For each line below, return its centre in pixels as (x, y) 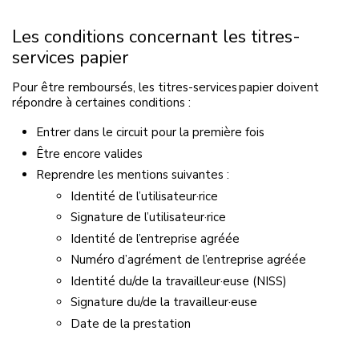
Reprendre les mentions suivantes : (133, 175)
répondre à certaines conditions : (101, 103)
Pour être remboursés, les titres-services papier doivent (165, 87)
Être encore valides (89, 153)
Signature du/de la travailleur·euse (163, 302)
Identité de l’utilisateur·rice (144, 196)
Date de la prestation (130, 323)
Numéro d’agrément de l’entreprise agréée (188, 260)
